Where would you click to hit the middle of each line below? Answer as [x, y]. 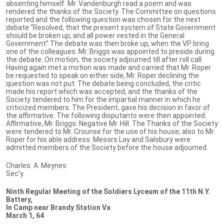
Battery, [19, 199]
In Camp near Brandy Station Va [59, 207]
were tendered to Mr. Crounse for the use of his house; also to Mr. [110, 131]
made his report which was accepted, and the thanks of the [102, 91]
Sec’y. [15, 173]
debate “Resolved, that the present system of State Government [111, 27]
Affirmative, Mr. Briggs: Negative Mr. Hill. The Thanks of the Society [112, 123]
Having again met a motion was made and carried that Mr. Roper [108, 67]
